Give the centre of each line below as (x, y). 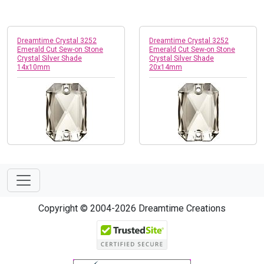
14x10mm (34, 67)
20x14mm (166, 67)
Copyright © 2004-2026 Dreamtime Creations (132, 208)
